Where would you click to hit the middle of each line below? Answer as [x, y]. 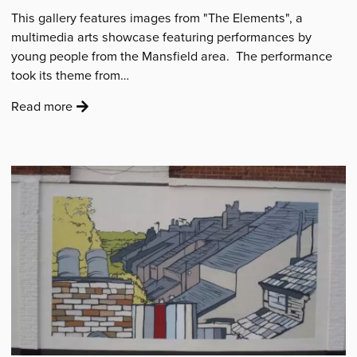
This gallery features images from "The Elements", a [157, 18]
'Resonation [106, 124]
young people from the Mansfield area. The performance [172, 56]
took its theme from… [71, 75]
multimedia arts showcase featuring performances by [162, 37]
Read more [42, 106]
